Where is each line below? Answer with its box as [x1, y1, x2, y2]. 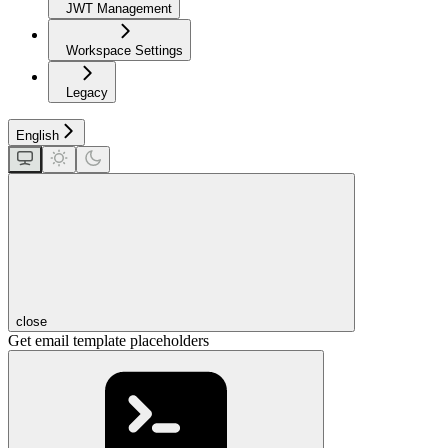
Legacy [66, 85, 108, 101]
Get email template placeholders [8, 332, 209, 350]
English [16, 128, 59, 144]
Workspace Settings [66, 43, 183, 59]
